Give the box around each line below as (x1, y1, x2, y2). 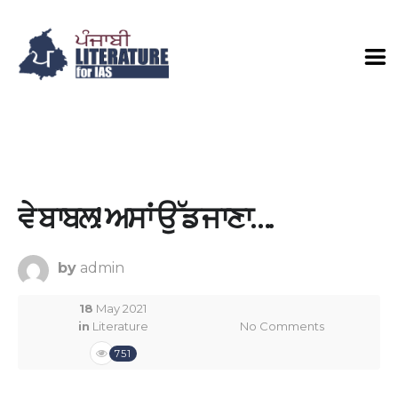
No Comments (239, 319, 324, 333)
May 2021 (93, 301, 147, 315)
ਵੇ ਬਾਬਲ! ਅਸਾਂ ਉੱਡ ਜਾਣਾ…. (18, 202, 272, 235)
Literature (92, 319, 148, 333)
